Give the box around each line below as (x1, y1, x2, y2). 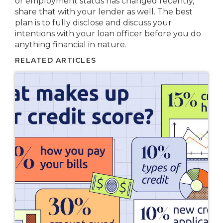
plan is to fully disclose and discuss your (15, 18, 172, 27)
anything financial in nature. (15, 40, 126, 49)
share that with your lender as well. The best (15, 7, 193, 16)
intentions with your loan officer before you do (15, 29, 201, 38)
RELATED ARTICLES (15, 56, 97, 65)
